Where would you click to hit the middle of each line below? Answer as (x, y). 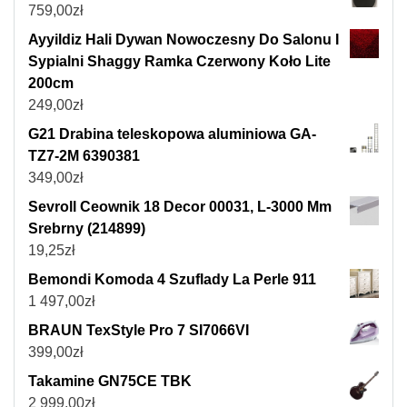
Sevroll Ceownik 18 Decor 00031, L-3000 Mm (180, 207)
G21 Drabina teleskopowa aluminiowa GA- (172, 134)
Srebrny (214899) (87, 229)
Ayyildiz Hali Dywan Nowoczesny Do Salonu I (184, 40)
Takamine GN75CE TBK (110, 382)
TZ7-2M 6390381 (84, 156)
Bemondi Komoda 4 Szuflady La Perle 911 (172, 280)
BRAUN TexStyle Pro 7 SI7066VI (139, 331)
